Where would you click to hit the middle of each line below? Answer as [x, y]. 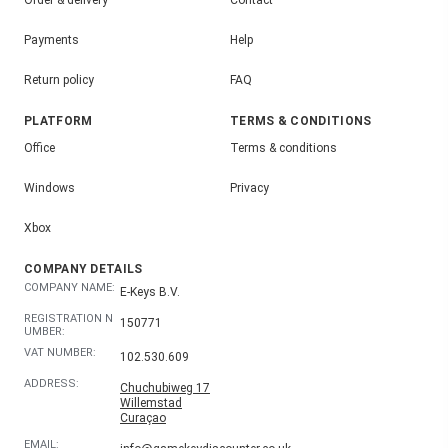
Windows [49, 188]
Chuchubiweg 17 [165, 387]
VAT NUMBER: [60, 352]
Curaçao [143, 417]
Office [39, 148]
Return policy [59, 80]
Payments [51, 40]
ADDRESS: [51, 383]
